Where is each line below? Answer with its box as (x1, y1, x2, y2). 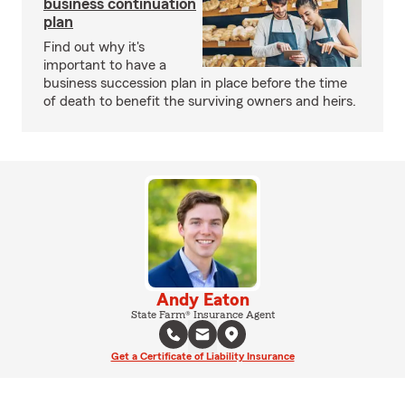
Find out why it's (43, 40, 145, 54)
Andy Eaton (155, 291, 250, 309)
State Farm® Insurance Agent (130, 309, 275, 320)
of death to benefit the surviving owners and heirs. (43, 94, 356, 108)
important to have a (43, 58, 166, 72)
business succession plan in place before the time (43, 76, 347, 90)
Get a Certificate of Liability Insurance (110, 351, 295, 362)
